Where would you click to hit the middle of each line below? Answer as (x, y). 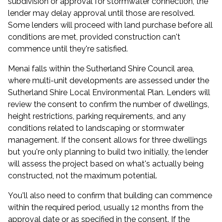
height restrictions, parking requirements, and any (97, 116)
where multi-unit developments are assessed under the (109, 81)
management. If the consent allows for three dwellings (108, 140)
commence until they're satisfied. (68, 49)
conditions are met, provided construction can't (94, 37)
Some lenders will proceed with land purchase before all (110, 25)
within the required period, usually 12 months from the (106, 207)
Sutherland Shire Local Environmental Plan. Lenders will (109, 92)
